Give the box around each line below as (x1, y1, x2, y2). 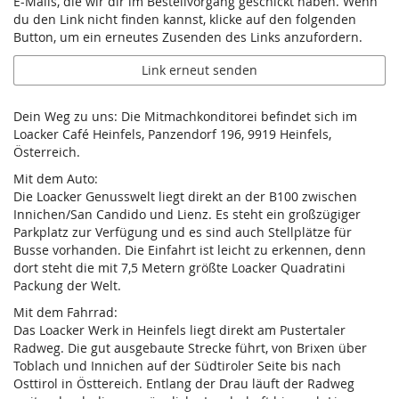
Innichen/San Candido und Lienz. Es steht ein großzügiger (13, 205, 361, 223)
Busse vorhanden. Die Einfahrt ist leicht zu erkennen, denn (13, 240, 366, 258)
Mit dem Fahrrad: (13, 303, 118, 321)
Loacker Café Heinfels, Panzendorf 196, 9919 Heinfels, (13, 125, 331, 142)
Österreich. (13, 142, 80, 160)
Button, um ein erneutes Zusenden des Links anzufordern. (13, 28, 362, 46)
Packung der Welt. (13, 276, 121, 294)
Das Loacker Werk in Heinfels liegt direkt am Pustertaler (13, 321, 346, 338)
